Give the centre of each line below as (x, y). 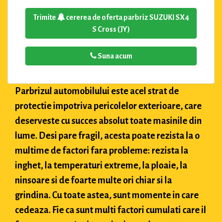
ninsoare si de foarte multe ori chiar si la (93, 181)
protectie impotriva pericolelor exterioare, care (108, 106)
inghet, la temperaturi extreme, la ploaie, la (101, 166)
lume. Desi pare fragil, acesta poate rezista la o (107, 136)
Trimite (45, 18)
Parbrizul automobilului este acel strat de (97, 91)
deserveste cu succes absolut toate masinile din (108, 121)
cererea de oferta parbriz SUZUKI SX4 (127, 18)
